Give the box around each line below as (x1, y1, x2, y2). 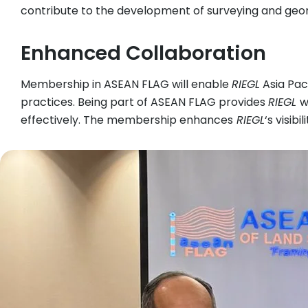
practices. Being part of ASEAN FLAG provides (21, 94, 268, 111)
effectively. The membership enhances (21, 112, 233, 129)
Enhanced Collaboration (21, 39, 266, 67)
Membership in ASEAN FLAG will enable (21, 76, 232, 93)
